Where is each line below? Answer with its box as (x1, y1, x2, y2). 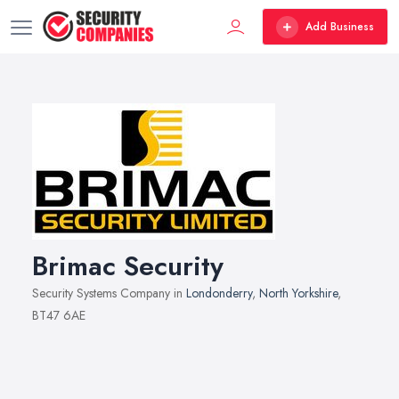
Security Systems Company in (32, 284, 186, 302)
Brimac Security (32, 247, 224, 285)
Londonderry (186, 284, 252, 302)
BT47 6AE (32, 306, 85, 324)
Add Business (305, 19, 374, 35)
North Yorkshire (259, 284, 338, 302)
